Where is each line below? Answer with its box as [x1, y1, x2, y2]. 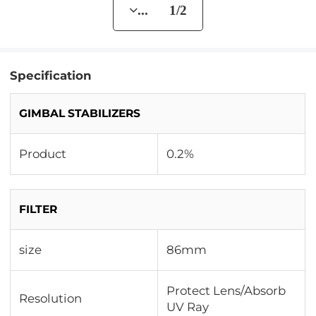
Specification [10, 68, 92, 83]
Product [19, 147, 67, 162]
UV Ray [166, 300, 209, 315]
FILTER [19, 202, 58, 217]
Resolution [19, 291, 83, 306]
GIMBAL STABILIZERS [19, 107, 141, 121]
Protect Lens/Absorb [166, 284, 286, 298]
